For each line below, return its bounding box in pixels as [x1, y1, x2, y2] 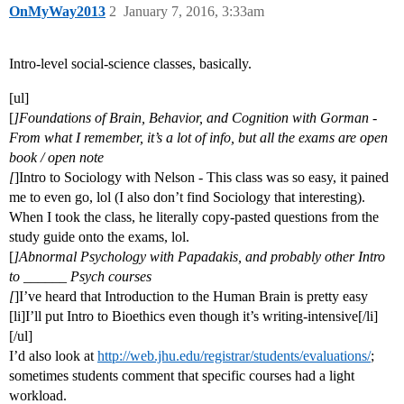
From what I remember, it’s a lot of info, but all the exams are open [9, 130, 388, 146]
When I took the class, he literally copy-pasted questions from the [9, 209, 379, 225]
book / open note [9, 150, 104, 166]
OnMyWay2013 [9, 4, 106, 20]
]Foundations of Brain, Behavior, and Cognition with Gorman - [14, 110, 377, 126]
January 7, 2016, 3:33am [124, 4, 264, 20]
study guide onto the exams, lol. [9, 229, 189, 245]
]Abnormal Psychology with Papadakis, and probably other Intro [14, 249, 385, 265]
